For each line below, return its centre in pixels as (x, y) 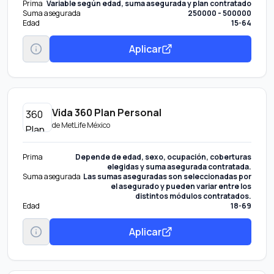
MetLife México (86, 125)
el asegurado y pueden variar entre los (181, 186)
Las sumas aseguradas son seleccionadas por (167, 176)
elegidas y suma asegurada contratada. (179, 167)
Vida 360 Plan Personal (107, 112)
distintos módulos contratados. (193, 196)
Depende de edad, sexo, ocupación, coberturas (163, 157)
